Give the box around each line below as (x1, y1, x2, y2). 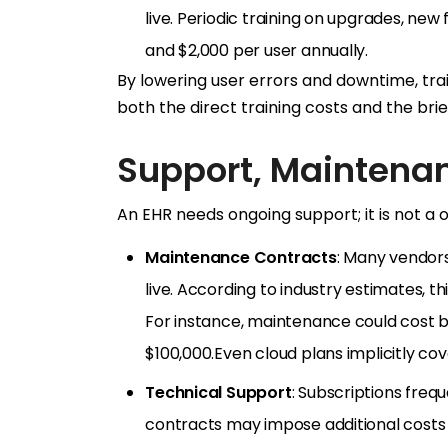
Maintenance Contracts (145, 246, 337, 270)
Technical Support (145, 381, 292, 405)
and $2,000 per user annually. (145, 39, 369, 63)
